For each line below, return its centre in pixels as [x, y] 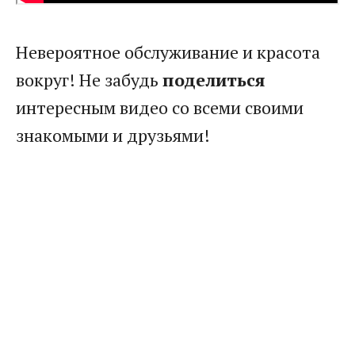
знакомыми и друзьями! [113, 135]
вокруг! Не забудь [89, 80]
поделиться [214, 80]
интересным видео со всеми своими [160, 107]
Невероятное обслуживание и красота [168, 52]
